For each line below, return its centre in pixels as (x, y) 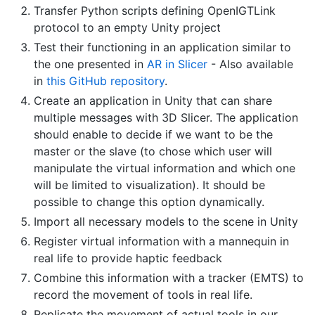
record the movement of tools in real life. (143, 295)
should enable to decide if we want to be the (153, 135)
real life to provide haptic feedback (128, 258)
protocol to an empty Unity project (127, 28)
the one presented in (90, 64)
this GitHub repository (105, 81)
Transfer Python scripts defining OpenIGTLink (155, 11)
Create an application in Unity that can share (153, 101)
